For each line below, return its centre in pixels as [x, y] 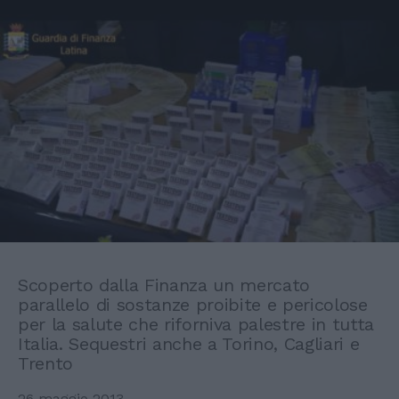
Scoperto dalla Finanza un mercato [164, 285]
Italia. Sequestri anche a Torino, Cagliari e [189, 343]
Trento [46, 363]
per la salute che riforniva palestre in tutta [196, 324]
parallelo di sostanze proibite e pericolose [193, 304]
